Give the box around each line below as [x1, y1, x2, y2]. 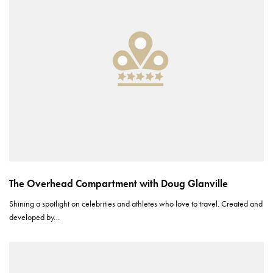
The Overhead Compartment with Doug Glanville [9, 177, 228, 191]
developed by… [9, 211, 60, 223]
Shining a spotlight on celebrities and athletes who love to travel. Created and [9, 198, 263, 210]
